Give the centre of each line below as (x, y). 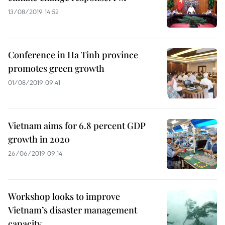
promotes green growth (56, 68)
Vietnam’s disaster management (73, 210)
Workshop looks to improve (64, 196)
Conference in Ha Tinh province (73, 55)
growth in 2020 (39, 139)
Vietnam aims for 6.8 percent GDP (77, 126)
